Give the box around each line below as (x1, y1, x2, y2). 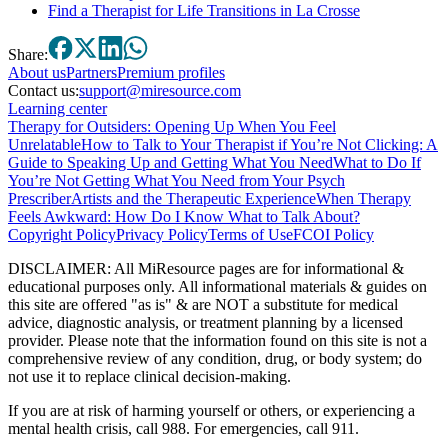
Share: (8, 46, 48, 64)
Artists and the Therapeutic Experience (71, 190, 316, 208)
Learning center (8, 100, 107, 118)
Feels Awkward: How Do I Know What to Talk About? (8, 208, 360, 226)
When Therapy (316, 190, 411, 208)
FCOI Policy (293, 226, 374, 244)
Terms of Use (208, 226, 293, 244)
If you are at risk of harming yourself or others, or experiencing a (8, 402, 415, 420)
